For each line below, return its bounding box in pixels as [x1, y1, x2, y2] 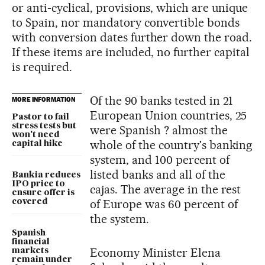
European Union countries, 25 [90, 108, 247, 122]
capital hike [12, 140, 63, 148]
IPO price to [12, 180, 65, 188]
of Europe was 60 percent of [90, 197, 238, 211]
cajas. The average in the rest [90, 182, 241, 196]
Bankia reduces [12, 171, 80, 179]
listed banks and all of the [90, 167, 225, 182]
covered [12, 198, 48, 206]
